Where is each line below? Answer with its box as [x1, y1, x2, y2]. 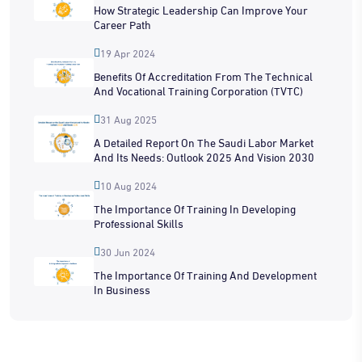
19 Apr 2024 [100, 43, 155, 63]
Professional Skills [94, 212, 183, 233]
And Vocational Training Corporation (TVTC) [94, 79, 303, 100]
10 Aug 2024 [100, 175, 157, 196]
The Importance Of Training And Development [94, 263, 317, 284]
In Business [94, 278, 150, 299]
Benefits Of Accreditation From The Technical [94, 65, 313, 86]
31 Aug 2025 [100, 109, 157, 129]
